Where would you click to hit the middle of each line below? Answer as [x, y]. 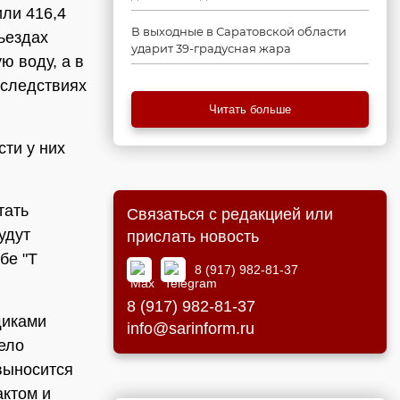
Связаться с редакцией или [230, 214]
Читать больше [250, 109]
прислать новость [193, 237]
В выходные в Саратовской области [239, 31]
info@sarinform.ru [191, 329]
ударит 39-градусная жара [211, 48]
